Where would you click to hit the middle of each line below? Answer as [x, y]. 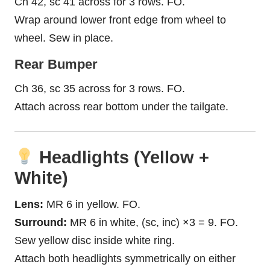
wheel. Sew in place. [64, 38]
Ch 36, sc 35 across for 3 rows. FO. [100, 89]
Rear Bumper [56, 64]
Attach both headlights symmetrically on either [125, 259]
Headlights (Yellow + [121, 158]
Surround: [41, 223]
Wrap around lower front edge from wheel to [120, 20]
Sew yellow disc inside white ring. [95, 241]
